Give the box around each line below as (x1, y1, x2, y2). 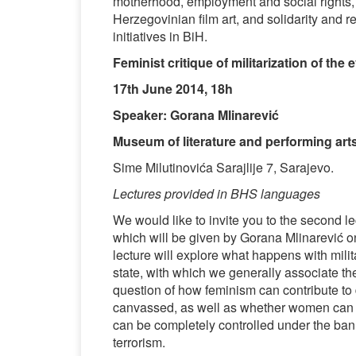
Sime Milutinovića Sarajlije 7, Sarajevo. (113, 158, 334, 176)
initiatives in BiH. (113, 27, 207, 45)
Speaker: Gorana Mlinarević (113, 106, 279, 124)
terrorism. (113, 333, 165, 351)
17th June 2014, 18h (113, 79, 233, 98)
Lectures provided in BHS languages (113, 184, 320, 203)
